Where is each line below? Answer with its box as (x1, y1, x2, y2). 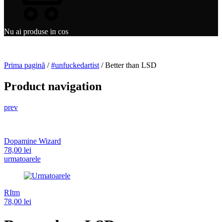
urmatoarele (4, 154, 41, 163)
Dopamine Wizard (4, 136, 61, 145)
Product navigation (4, 79, 102, 93)
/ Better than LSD (99, 60, 157, 69)
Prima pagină (4, 60, 45, 69)
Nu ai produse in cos (4, 27, 68, 36)
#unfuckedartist (51, 60, 99, 69)
